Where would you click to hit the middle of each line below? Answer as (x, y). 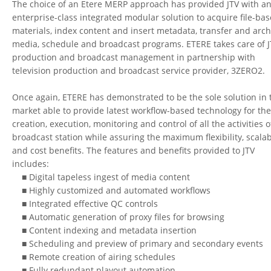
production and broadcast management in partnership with (134, 57)
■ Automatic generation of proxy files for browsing (119, 217)
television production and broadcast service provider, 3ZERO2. (139, 70)
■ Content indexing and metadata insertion (105, 230)
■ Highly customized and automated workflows (112, 190)
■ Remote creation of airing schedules (94, 256)
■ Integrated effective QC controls (85, 203)
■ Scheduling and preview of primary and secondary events (138, 243)
